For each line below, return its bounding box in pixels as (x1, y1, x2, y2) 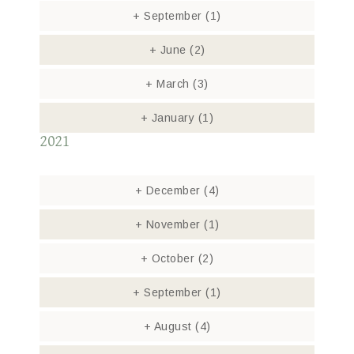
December (142, 184, 204, 197)
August (151, 320, 195, 333)
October (148, 252, 198, 265)
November (142, 218, 204, 231)
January (148, 111, 198, 124)
